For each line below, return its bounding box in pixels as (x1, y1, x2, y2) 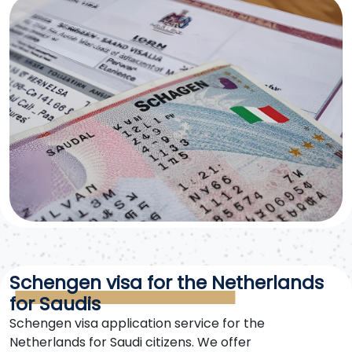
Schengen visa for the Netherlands (9, 269, 324, 295)
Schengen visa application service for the (9, 314, 265, 332)
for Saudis (9, 291, 101, 317)
